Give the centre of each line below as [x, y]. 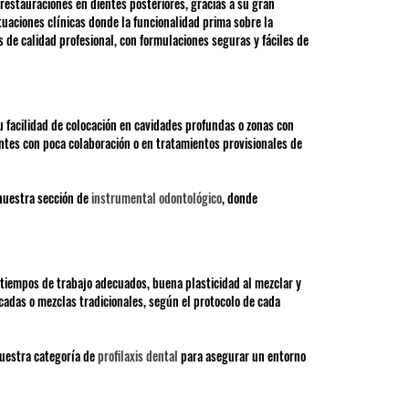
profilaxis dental [139, 356]
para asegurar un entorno [243, 356]
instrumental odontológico [156, 198]
